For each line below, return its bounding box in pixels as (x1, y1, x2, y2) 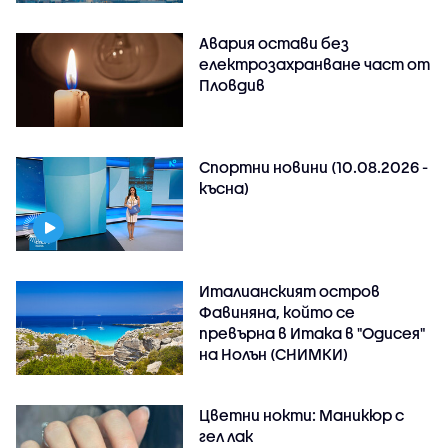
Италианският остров (199, 281, 381, 300)
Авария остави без (199, 33, 350, 52)
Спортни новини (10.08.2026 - (199, 157, 429, 176)
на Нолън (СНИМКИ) (199, 344, 349, 363)
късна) (199, 178, 250, 197)
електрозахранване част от (199, 54, 431, 73)
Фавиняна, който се (199, 302, 356, 321)
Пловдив (199, 75, 266, 94)
